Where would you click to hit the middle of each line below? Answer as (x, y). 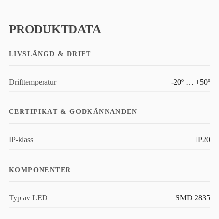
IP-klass (21, 140)
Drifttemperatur (33, 82)
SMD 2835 (193, 198)
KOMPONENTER (40, 169)
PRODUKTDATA (55, 29)
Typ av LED (28, 198)
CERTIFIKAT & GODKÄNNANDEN (73, 112)
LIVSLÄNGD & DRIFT (50, 54)
